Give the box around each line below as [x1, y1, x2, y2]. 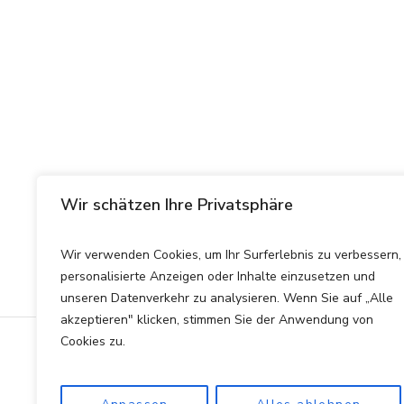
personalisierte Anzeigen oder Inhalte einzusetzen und [60, 268, 375, 285]
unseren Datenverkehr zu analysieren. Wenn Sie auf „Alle [60, 289, 393, 307]
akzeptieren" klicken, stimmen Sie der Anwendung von [60, 311, 373, 328]
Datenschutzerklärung [182, 356, 347, 378]
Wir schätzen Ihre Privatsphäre [60, 194, 293, 216]
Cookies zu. [60, 333, 125, 350]
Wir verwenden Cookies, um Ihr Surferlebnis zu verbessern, [60, 246, 401, 263]
